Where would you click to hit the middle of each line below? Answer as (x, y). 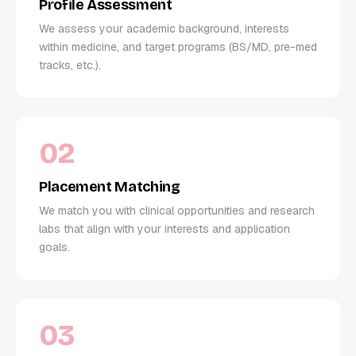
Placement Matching (110, 186)
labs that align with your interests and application (164, 228)
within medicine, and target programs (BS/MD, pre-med (178, 46)
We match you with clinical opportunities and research (177, 210)
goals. (54, 247)
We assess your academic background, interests (164, 28)
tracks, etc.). (70, 65)
